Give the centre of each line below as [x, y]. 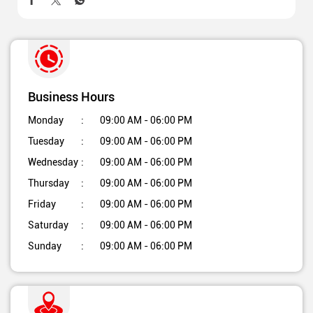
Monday [46, 120]
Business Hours [71, 96]
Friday [42, 204]
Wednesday [53, 162]
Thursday [49, 183]
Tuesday [46, 141]
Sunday [45, 246]
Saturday [48, 225]
